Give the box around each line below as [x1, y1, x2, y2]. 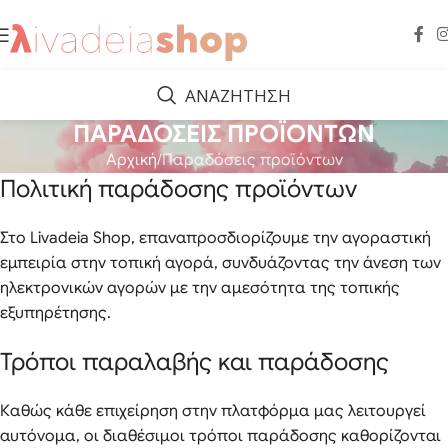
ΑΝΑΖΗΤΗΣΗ [185, 83, 291, 107]
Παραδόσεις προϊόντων [161, 150, 343, 170]
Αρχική [105, 150, 157, 170]
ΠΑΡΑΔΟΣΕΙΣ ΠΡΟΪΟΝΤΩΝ [73, 119, 375, 149]
